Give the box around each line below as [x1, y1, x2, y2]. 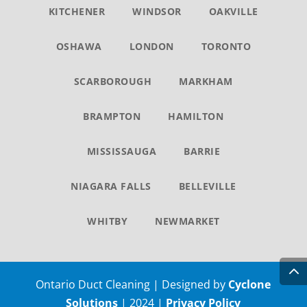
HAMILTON [168, 109, 224, 123]
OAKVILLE [208, 4, 258, 18]
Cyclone [228, 276, 271, 292]
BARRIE [184, 144, 221, 158]
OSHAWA [56, 39, 102, 53]
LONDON [129, 39, 174, 53]
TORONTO [201, 39, 251, 53]
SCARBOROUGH [73, 74, 152, 88]
